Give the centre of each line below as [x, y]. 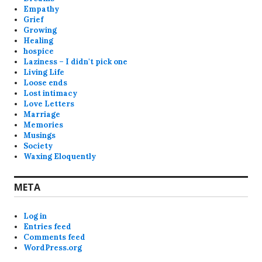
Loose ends [46, 82]
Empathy [42, 9]
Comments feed [55, 237]
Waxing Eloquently [60, 156]
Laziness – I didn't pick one [76, 61]
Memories [44, 125]
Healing [39, 40]
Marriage [42, 114]
